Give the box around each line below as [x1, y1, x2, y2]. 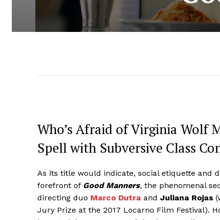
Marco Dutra [90, 192, 141, 202]
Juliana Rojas [160, 192, 213, 202]
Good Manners [83, 180, 140, 190]
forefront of [37, 180, 83, 190]
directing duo [37, 192, 90, 202]
